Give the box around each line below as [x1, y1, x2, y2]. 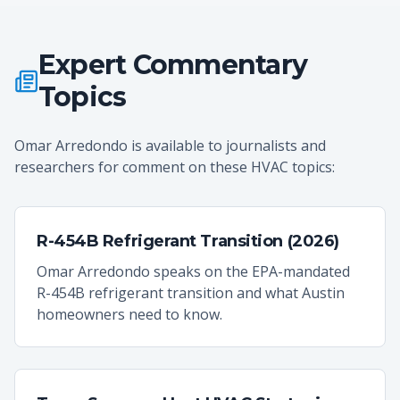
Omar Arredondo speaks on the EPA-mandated [37, 262, 350, 281]
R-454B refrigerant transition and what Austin [37, 283, 345, 303]
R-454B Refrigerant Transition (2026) [37, 231, 339, 251]
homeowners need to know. [37, 304, 222, 324]
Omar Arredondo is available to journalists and [14, 136, 326, 155]
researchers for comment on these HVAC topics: [14, 157, 335, 177]
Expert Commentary [37, 48, 308, 81]
